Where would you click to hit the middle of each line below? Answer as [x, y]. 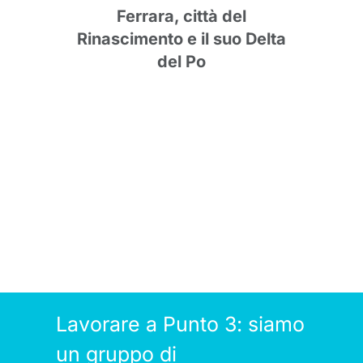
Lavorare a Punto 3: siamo [180, 324]
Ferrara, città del [181, 17]
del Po [181, 62]
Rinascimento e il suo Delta [181, 39]
